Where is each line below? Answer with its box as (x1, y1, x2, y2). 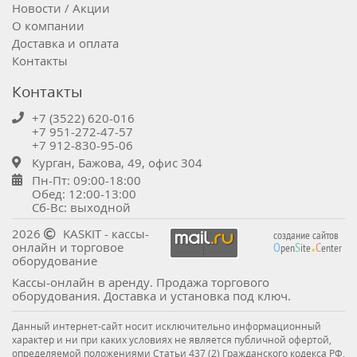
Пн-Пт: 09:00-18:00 (32, 172, 141, 188)
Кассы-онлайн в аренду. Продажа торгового (12, 274, 269, 290)
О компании (12, 18, 84, 33)
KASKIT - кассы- (60, 226, 149, 241)
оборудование (12, 253, 97, 269)
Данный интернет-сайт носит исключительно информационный (12, 320, 321, 333)
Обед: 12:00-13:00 (32, 186, 136, 202)
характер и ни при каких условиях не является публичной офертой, (12, 333, 331, 347)
